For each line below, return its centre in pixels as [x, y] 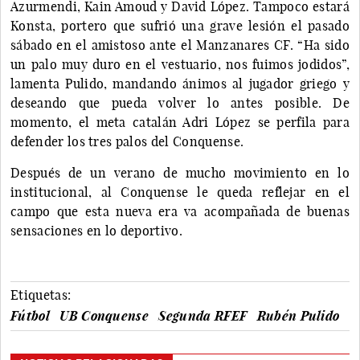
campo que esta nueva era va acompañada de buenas [180, 211]
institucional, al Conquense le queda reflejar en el [180, 192]
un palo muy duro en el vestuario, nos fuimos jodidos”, [180, 64]
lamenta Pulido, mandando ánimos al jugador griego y [180, 83]
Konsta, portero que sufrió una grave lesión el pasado [180, 25]
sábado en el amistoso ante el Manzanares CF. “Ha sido [180, 45]
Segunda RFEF [203, 315]
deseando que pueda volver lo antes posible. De [180, 102]
